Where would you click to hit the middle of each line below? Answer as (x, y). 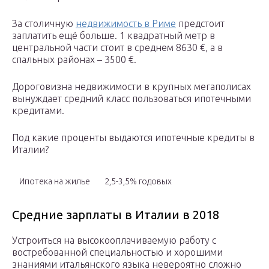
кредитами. (38, 111)
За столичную (44, 24)
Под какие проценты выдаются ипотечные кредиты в (133, 138)
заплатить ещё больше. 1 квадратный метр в (113, 36)
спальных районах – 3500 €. (74, 60)
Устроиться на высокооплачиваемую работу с (114, 240)
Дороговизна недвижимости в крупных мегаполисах (131, 87)
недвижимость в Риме (126, 24)
